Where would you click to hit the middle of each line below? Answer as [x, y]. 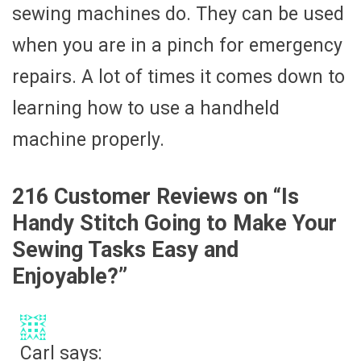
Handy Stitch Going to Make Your [174, 224]
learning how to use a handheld [146, 109]
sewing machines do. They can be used [178, 15]
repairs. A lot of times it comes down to [178, 77]
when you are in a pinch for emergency [177, 46]
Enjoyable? [65, 277]
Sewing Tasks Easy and [125, 250]
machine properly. [88, 140]
